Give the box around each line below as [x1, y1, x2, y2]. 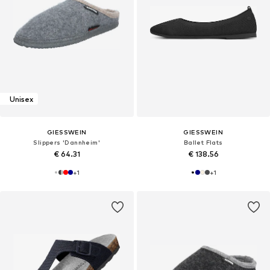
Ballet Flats [183, 139, 223, 146]
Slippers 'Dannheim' [33, 139, 101, 146]
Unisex [10, 94, 33, 104]
